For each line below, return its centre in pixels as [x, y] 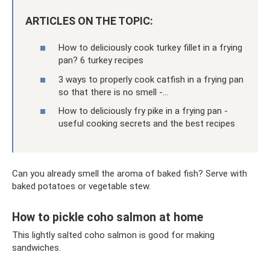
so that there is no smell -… [113, 92]
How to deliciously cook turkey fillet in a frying [150, 48]
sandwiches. [36, 248]
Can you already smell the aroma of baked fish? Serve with [130, 174]
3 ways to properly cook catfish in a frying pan [151, 79]
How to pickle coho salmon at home [108, 217]
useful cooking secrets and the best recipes [147, 124]
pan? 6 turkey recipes [101, 61]
